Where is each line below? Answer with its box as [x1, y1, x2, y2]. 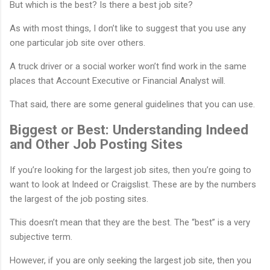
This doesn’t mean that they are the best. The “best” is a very [10, 216, 250, 228]
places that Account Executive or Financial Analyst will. [10, 75, 225, 86]
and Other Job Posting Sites [10, 136, 183, 152]
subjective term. [10, 231, 72, 242]
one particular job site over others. [10, 37, 145, 48]
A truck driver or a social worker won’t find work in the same [10, 60, 246, 72]
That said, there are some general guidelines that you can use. [10, 98, 255, 110]
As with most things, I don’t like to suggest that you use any [10, 22, 246, 34]
